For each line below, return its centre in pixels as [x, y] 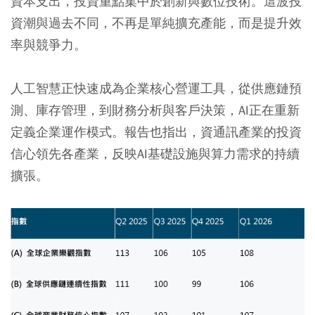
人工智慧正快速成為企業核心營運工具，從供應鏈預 [156, 89]
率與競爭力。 [49, 45]
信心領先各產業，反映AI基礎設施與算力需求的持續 [155, 154]
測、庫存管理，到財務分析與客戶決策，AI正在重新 [155, 110]
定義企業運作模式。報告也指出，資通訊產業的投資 [156, 132]
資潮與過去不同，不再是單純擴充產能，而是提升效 [156, 23]
